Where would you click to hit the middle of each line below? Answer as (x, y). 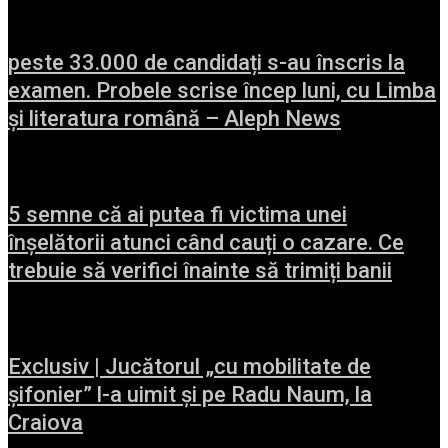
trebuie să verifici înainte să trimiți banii (200, 270)
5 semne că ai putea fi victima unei (177, 214)
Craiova (45, 422)
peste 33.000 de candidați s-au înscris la (206, 62)
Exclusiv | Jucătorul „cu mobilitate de (189, 366)
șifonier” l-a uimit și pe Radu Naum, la (190, 394)
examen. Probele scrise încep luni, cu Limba (222, 90)
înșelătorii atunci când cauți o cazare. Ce (206, 242)
